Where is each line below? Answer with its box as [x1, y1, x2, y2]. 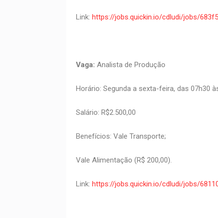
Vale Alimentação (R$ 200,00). [75, 156, 172, 165]
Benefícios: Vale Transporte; [75, 132, 166, 141]
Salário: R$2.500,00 [75, 108, 136, 117]
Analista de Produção [94, 60, 165, 70]
